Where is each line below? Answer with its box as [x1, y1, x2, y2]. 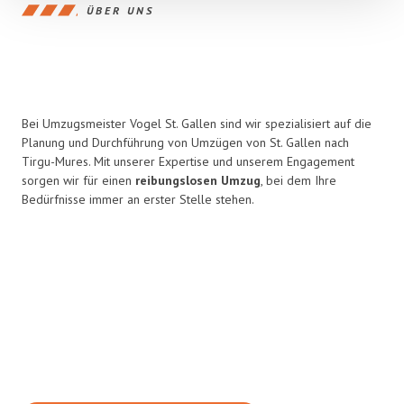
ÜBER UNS [87, 3, 154, 17]
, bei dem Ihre [261, 172, 336, 188]
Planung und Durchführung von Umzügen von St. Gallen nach [22, 134, 349, 151]
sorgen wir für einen [22, 172, 135, 188]
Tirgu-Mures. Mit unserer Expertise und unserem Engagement [22, 153, 354, 170]
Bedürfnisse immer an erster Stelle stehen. [22, 191, 254, 207]
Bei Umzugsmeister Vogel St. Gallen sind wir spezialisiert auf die [22, 115, 372, 132]
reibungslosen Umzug [135, 172, 261, 188]
